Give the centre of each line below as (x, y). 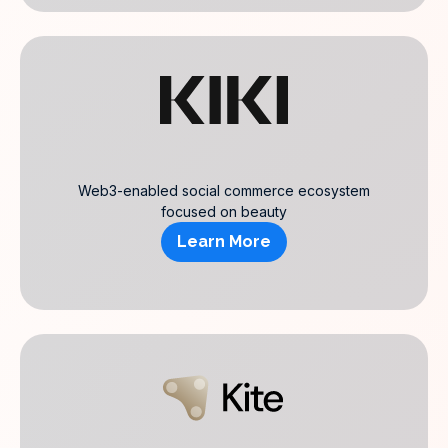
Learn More (224, 241)
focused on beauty (224, 211)
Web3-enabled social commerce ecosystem (224, 190)
